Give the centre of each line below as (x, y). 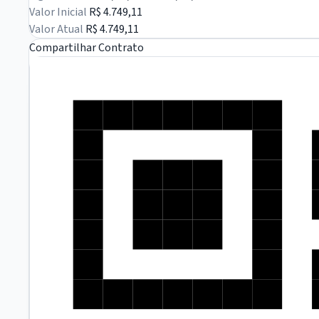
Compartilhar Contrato (87, 48)
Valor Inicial (58, 12)
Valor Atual (56, 30)
